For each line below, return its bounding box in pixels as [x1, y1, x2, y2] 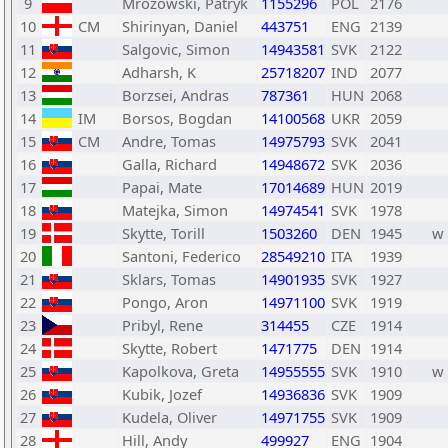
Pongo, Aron [122, 292, 208, 312]
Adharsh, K [122, 62, 196, 82]
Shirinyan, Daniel [122, 16, 238, 36]
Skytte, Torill [122, 223, 205, 243]
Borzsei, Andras [122, 85, 229, 105]
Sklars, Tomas [122, 269, 216, 289]
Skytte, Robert [122, 338, 217, 358]
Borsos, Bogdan [122, 108, 232, 128]
